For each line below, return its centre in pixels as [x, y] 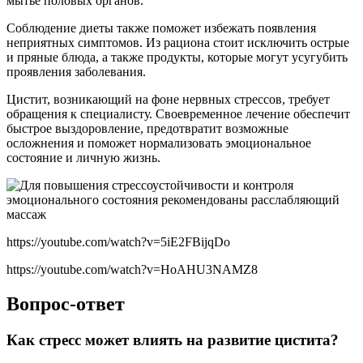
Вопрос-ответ [66, 304]
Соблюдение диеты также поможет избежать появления [161, 28]
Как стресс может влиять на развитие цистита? [173, 340]
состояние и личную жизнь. [83, 158]
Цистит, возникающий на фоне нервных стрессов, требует [168, 100]
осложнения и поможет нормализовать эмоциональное [159, 143]
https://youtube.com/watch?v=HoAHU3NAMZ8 [132, 270]
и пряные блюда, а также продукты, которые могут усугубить [177, 58]
